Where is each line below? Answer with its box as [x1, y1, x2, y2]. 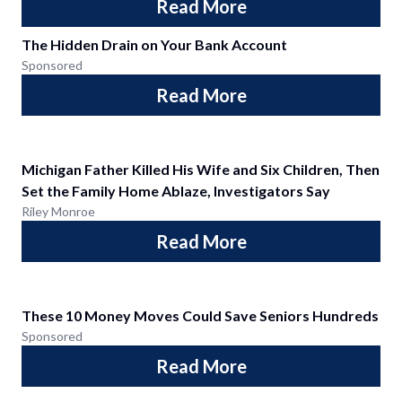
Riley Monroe [22, 204, 95, 219]
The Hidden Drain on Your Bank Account [22, 36, 287, 53]
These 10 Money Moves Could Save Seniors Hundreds [22, 307, 379, 324]
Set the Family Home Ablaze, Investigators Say [22, 182, 330, 199]
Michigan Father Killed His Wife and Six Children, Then [22, 161, 380, 178]
